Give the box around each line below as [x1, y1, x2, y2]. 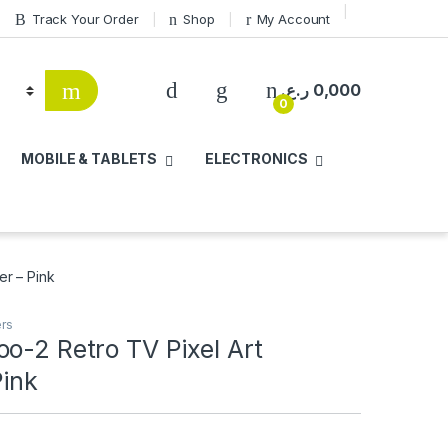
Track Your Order [31, 10, 139, 27]
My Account [256, 10, 331, 27]
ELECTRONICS [204, 150, 308, 168]
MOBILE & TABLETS [21, 150, 158, 168]
